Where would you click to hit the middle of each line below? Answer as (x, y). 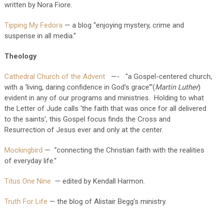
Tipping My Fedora (33, 25)
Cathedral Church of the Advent (54, 77)
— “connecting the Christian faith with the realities (123, 150)
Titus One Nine (27, 181)
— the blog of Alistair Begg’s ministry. (107, 201)
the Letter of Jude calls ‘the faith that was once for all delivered (105, 108)
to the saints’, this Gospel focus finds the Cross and (87, 119)
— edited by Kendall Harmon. (98, 181)
